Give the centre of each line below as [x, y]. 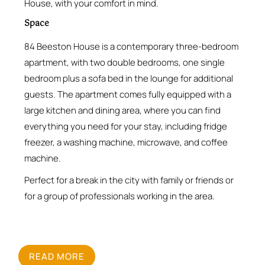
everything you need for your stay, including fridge [126, 126]
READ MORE [57, 256]
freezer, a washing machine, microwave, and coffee [126, 142]
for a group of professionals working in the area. [119, 196]
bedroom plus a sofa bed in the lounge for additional [129, 78]
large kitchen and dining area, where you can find [122, 110]
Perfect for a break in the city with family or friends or [129, 180]
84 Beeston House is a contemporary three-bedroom [131, 46]
